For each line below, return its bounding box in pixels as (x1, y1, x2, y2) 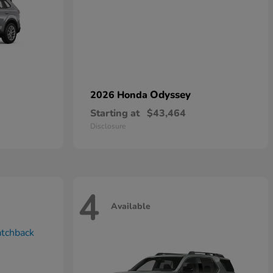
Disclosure (90, 121, 126, 131)
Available (111, 200, 151, 212)
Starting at (90, 107, 140, 120)
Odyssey (150, 88, 191, 102)
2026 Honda (90, 88, 150, 102)
